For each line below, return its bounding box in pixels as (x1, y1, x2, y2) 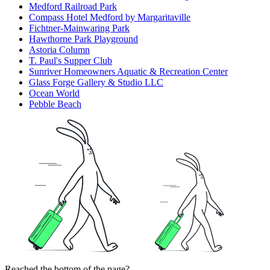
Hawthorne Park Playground (29, 34, 138, 45)
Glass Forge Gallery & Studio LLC (29, 77, 163, 88)
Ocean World (29, 88, 80, 99)
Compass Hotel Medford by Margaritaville (29, 12, 190, 23)
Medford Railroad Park (29, 1, 117, 12)
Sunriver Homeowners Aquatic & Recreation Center (29, 66, 228, 77)
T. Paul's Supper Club (29, 55, 112, 66)
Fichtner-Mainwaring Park (29, 23, 130, 34)
